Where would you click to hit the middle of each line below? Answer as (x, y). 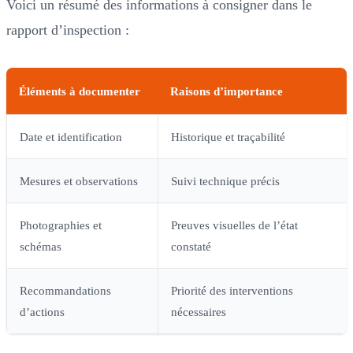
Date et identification (71, 136)
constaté (191, 246)
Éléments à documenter (80, 91)
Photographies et (61, 225)
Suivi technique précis (225, 180)
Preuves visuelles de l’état (234, 225)
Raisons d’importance (227, 91)
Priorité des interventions (232, 290)
